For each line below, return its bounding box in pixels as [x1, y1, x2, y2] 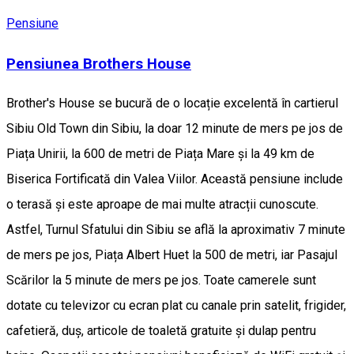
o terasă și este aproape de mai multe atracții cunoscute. [6, 197, 318, 213]
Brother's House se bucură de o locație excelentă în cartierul [6, 96, 338, 111]
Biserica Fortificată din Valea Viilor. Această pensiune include [6, 171, 343, 187]
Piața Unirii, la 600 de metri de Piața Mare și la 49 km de [6, 146, 314, 162]
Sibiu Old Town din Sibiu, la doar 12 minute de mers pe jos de [6, 121, 343, 137]
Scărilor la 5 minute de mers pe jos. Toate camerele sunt [6, 273, 316, 288]
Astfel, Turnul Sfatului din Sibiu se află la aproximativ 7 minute [6, 222, 345, 238]
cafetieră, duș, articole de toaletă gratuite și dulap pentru [6, 323, 316, 339]
